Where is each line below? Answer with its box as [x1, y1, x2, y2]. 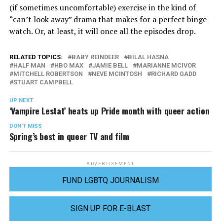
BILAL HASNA [127, 53, 169, 61]
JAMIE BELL [92, 61, 128, 69]
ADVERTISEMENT [86, 161, 135, 166]
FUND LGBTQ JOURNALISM [62, 175, 159, 185]
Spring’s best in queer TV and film [9, 129, 129, 143]
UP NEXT [9, 97, 33, 104]
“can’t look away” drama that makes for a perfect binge [9, 13, 207, 25]
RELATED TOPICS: [9, 53, 63, 61]
